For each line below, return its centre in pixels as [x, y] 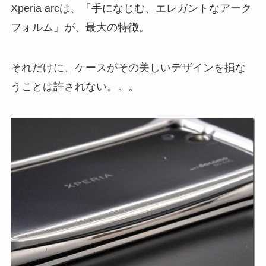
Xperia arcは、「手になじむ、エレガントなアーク [131, 8]
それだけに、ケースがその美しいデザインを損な [128, 67]
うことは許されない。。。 [75, 86]
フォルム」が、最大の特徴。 [80, 27]
